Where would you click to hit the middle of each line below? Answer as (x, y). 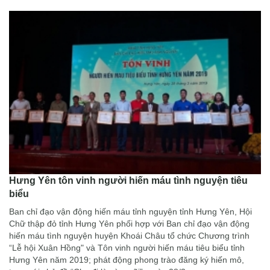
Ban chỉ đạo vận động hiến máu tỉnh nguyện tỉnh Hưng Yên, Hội (130, 211)
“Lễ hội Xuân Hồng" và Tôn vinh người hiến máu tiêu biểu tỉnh (127, 247)
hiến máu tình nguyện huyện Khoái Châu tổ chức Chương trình (129, 235)
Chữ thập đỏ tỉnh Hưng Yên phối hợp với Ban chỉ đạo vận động (129, 223)
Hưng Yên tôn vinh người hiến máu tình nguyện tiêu (128, 180)
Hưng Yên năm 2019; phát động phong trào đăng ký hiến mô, (127, 259)
